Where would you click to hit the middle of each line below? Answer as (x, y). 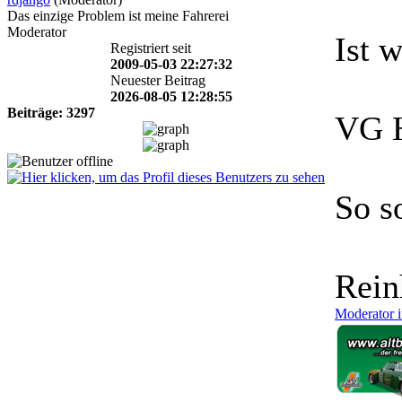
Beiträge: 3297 (51, 112)
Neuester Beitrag (157, 80)
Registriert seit (150, 48)
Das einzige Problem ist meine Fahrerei (118, 15)
